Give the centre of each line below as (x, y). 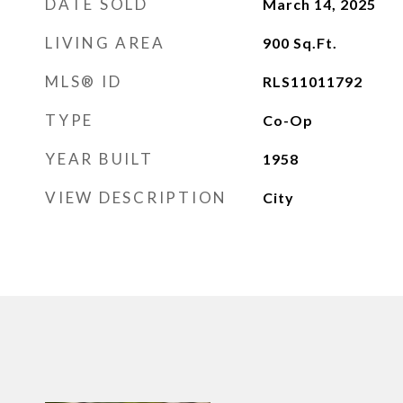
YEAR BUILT (99, 159)
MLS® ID (84, 81)
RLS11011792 (312, 81)
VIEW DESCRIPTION (136, 197)
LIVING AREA (105, 43)
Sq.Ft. (315, 43)
